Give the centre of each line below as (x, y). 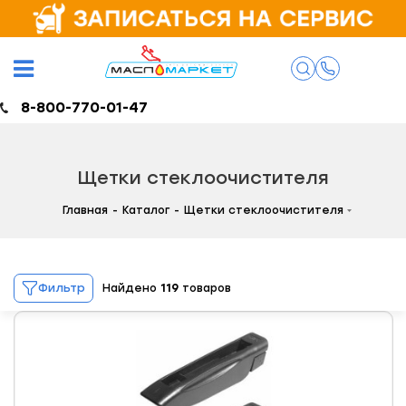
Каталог (146, 211)
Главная (85, 211)
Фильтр (62, 288)
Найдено (131, 289)
